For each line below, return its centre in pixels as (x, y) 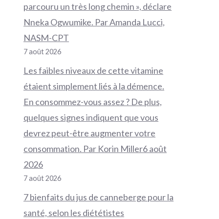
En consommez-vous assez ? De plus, (93, 102)
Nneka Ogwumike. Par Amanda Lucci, (94, 22)
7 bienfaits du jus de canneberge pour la (99, 197)
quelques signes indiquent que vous (91, 118)
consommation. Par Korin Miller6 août (95, 149)
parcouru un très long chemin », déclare (98, 7)
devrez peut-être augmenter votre (89, 133)
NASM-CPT (46, 38)
